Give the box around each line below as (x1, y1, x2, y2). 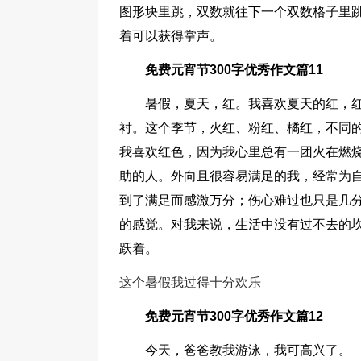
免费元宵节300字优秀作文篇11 (145, 63, 323, 77)
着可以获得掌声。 (119, 29, 222, 43)
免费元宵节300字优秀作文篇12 (145, 309, 323, 323)
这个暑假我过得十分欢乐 (119, 276, 261, 289)
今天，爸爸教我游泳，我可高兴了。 (145, 343, 351, 357)
